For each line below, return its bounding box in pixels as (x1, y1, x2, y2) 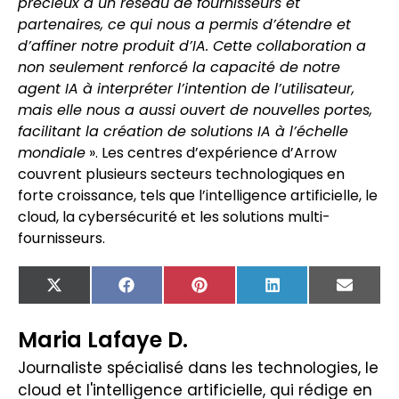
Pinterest (206, 281, 271, 302)
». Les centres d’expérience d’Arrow (85, 142, 337, 164)
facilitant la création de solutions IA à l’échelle (18, 121, 348, 142)
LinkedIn (279, 281, 336, 302)
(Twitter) (61, 295, 126, 316)
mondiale (18, 142, 85, 164)
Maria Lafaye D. (18, 325, 188, 355)
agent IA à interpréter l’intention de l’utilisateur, (18, 78, 354, 100)
